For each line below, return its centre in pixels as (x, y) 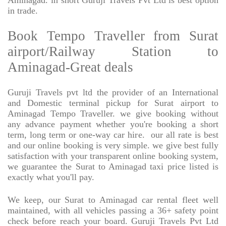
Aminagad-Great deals (70, 67)
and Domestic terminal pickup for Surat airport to (113, 103)
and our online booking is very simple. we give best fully (113, 146)
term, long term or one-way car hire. (76, 135)
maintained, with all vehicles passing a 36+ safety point (113, 211)
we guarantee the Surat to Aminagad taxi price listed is (113, 167)
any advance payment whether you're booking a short (113, 124)
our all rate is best (185, 135)
